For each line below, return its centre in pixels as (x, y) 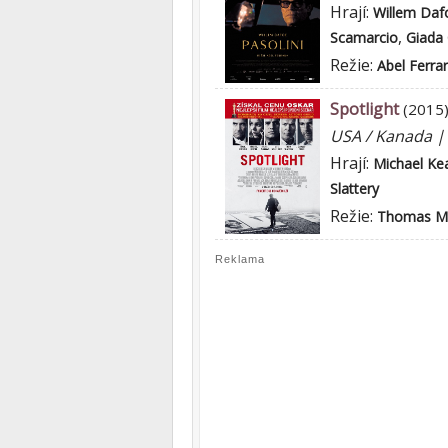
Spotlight (364, 109)
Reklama (240, 259)
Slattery (354, 188)
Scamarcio (364, 37)
